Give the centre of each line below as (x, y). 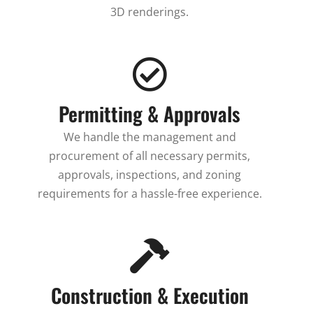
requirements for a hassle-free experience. (150, 194)
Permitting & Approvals (150, 114)
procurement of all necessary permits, (150, 156)
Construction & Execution (150, 296)
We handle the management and (150, 137)
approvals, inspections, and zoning (150, 175)
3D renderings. (150, 12)
